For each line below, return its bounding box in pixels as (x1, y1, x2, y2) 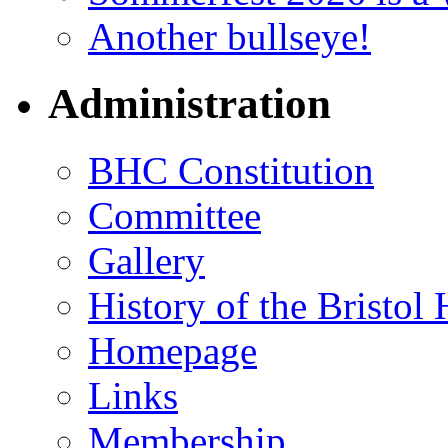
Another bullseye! (88, 15, 371, 59)
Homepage (88, 329, 257, 373)
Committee (88, 194, 261, 238)
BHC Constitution (88, 149, 374, 193)
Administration (48, 80, 331, 128)
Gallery (88, 239, 205, 283)
